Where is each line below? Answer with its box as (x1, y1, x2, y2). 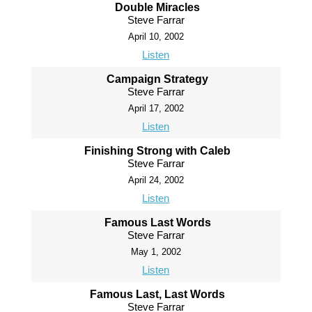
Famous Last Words (104, 217, 211, 229)
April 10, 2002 (127, 31, 184, 42)
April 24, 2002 (127, 175, 184, 186)
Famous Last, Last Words (90, 288, 226, 301)
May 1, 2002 (130, 247, 181, 258)
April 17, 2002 (127, 103, 184, 114)
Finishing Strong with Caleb (84, 145, 231, 157)
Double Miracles (115, 1, 201, 14)
